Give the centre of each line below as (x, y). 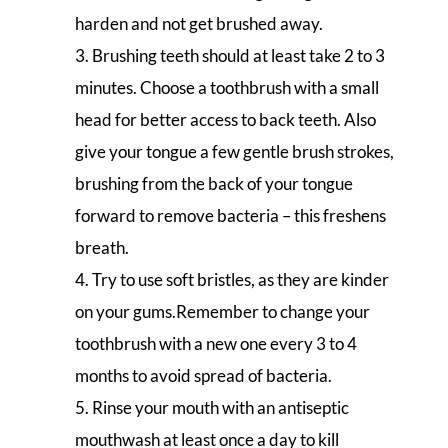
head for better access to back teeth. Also (225, 120)
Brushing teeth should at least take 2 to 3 (238, 56)
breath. (101, 248)
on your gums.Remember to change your (222, 312)
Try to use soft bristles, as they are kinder (240, 280)
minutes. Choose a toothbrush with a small (226, 88)
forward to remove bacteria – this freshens (230, 216)
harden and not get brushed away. (198, 24)
